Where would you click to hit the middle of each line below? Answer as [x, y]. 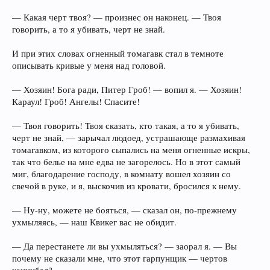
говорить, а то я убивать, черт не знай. [89, 29]
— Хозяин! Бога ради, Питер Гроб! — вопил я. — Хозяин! [127, 89]
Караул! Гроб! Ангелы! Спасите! [76, 102]
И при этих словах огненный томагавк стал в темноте [118, 53]
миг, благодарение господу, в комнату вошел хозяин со [121, 174]
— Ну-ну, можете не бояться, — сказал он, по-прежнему [124, 210]
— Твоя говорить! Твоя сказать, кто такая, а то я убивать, [126, 126]
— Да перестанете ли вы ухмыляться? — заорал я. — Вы [124, 246]
